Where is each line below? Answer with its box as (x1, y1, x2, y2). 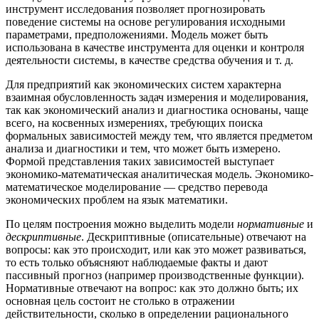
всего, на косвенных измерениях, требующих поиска (6, 116, 263, 129)
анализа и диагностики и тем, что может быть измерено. (6, 142, 281, 155)
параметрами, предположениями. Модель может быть (6, 28, 268, 41)
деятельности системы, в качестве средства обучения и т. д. (6, 53, 293, 66)
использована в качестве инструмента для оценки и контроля (6, 41, 304, 53)
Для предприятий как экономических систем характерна (6, 78, 281, 90)
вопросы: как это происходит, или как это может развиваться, (6, 243, 306, 256)
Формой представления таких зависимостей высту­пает (6, 155, 274, 167)
